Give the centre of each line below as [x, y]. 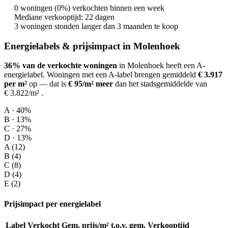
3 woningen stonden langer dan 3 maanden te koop [96, 26]
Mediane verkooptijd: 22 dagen [64, 17]
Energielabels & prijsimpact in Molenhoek [92, 46]
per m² [16, 84]
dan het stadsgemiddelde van [160, 84]
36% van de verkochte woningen [61, 66]
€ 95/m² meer [91, 84]
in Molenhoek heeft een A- [161, 66]
